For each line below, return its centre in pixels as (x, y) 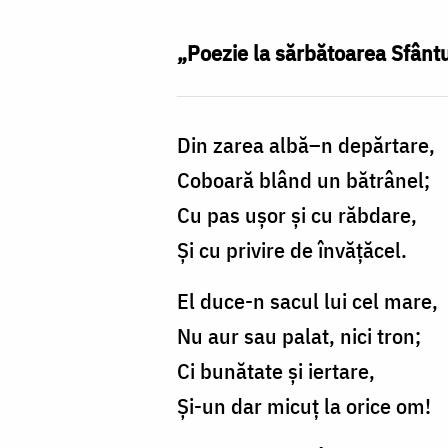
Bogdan (75, 122)
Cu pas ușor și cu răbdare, (297, 215)
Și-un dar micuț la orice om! (304, 406)
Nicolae (74, 17)
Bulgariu (79, 157)
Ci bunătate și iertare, (276, 371)
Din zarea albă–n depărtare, (306, 145)
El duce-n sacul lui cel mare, (307, 301)
